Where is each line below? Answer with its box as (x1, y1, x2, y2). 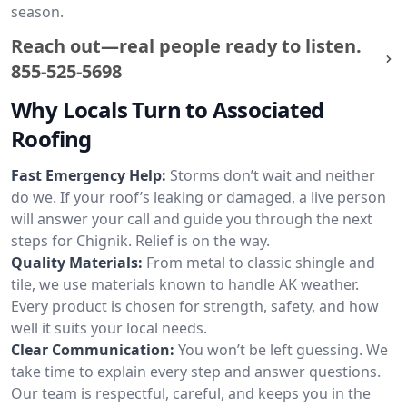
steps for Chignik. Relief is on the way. (11, 231, 270, 251)
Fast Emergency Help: (11, 165, 166, 185)
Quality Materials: (11, 253, 143, 273)
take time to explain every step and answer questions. (11, 362, 381, 382)
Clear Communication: (11, 340, 174, 360)
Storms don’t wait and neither (170, 165, 375, 185)
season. (11, 2, 64, 22)
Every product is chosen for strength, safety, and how (11, 296, 379, 316)
